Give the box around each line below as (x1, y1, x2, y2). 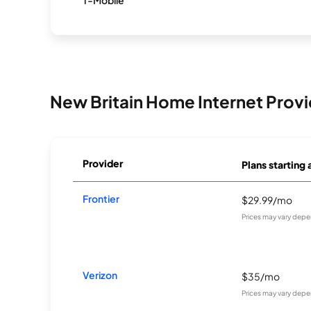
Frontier (83, 192, 120, 205)
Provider (83, 157, 124, 169)
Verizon (83, 269, 118, 281)
